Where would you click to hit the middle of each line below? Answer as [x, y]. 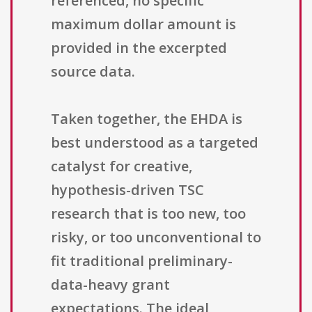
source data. [93, 72]
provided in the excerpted [139, 48]
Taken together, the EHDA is [147, 119]
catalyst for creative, [122, 166]
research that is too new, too [148, 214]
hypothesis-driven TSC [127, 190]
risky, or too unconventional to [156, 237]
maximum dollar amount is [143, 24]
